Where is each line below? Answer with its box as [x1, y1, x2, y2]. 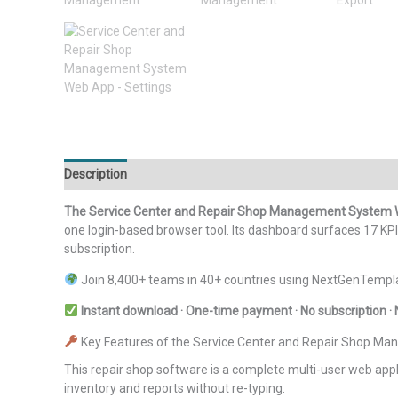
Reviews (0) [283, 167, 349, 181]
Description [64, 167, 127, 181]
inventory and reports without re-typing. [64, 380, 285, 395]
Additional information [142, 167, 268, 181]
